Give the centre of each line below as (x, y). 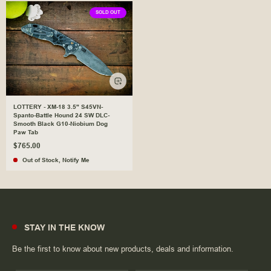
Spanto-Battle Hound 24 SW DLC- (61, 116)
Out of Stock (41, 160)
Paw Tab (26, 132)
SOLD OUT (108, 12)
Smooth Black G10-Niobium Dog (60, 124)
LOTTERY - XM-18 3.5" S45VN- (58, 107)
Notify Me (76, 160)
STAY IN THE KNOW (64, 228)
